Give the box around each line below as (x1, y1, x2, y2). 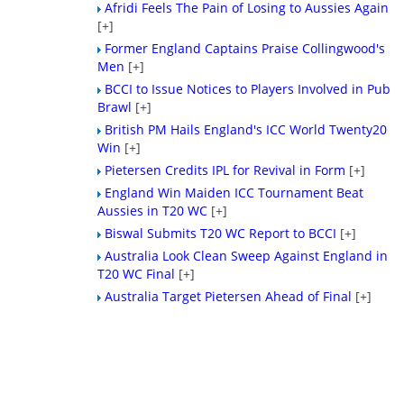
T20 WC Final (97, 265, 176, 282)
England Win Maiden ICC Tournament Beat (105, 184, 364, 201)
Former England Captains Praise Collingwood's (105, 40, 386, 57)
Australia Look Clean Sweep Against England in (105, 247, 389, 264)
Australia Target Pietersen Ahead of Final (105, 288, 353, 305)
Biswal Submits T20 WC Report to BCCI (105, 225, 337, 242)
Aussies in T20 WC (97, 202, 208, 219)
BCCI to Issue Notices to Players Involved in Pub (105, 80, 391, 97)
